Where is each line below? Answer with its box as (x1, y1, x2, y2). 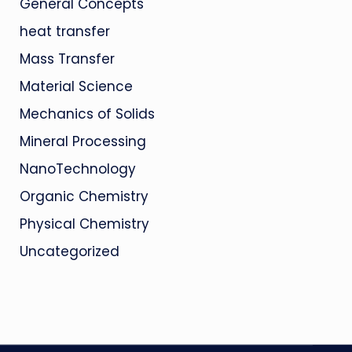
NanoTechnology (19, 159, 136, 178)
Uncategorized (19, 242, 119, 261)
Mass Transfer (19, 49, 115, 68)
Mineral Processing (19, 132, 146, 151)
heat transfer (19, 22, 110, 41)
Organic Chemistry (19, 187, 148, 206)
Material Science (19, 77, 133, 96)
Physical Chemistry (19, 214, 149, 233)
